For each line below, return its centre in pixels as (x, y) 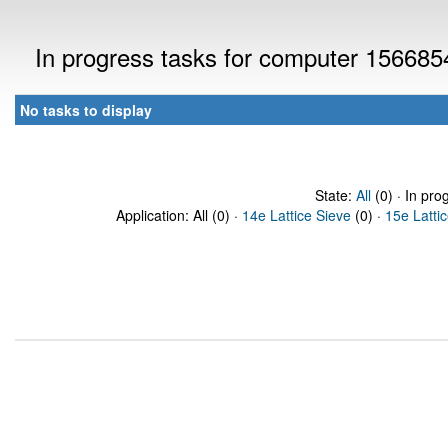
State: (335, 195)
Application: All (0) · (179, 215)
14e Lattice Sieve (296, 215)
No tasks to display (86, 110)
